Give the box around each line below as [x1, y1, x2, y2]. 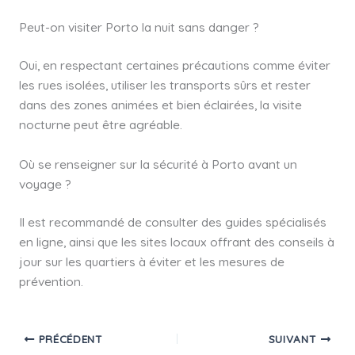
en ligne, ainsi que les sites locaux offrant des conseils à [18, 234, 334, 250]
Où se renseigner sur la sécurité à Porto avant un [18, 156, 297, 173]
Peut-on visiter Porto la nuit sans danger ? [18, 19, 259, 36]
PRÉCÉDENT [34, 331, 103, 345]
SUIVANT [268, 331, 321, 345]
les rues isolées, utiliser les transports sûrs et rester [18, 77, 311, 94]
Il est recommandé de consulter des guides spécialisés [18, 214, 326, 231]
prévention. [18, 273, 83, 290]
